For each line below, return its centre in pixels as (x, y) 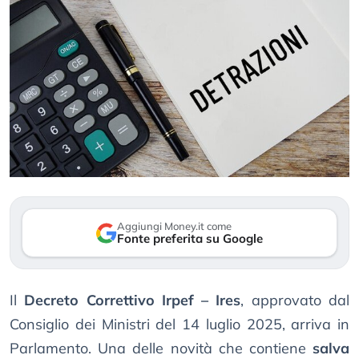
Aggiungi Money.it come (174, 226)
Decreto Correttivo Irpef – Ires (133, 301)
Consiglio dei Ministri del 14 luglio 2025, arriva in (179, 325)
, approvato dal (295, 301)
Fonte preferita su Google (190, 239)
